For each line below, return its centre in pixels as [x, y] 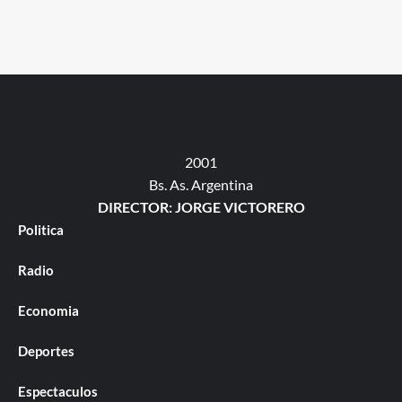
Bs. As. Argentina [201, 184]
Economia [48, 310]
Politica [41, 229]
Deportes [46, 350]
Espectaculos [58, 391]
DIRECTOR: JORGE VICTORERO [201, 206]
